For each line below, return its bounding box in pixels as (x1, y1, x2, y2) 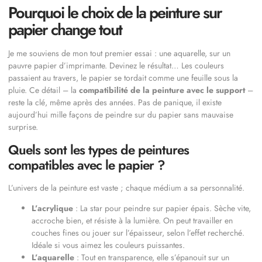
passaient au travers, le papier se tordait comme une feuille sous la (8, 72, 238, 84)
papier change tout (8, 18, 122, 42)
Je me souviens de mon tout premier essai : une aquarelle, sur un (8, 47, 230, 60)
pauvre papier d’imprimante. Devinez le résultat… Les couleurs (8, 60, 224, 72)
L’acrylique (32, 202, 73, 215)
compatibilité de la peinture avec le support (79, 84, 245, 96)
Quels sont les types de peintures (8, 140, 189, 159)
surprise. (8, 121, 38, 133)
